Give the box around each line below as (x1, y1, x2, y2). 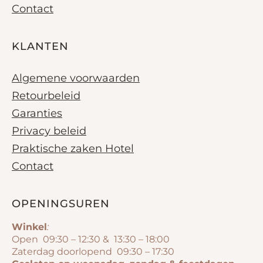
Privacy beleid (12, 124, 86, 137)
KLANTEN (12, 39, 69, 53)
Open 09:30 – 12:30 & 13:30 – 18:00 (12, 233, 170, 245)
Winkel (12, 221, 47, 232)
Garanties (12, 106, 62, 120)
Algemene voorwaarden (12, 71, 140, 85)
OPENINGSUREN (12, 197, 110, 210)
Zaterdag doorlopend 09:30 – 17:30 (12, 245, 174, 257)
